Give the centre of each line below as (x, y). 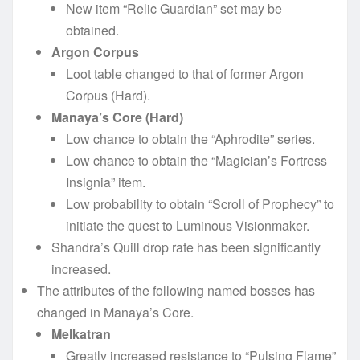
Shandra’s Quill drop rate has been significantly (186, 247)
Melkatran (81, 333)
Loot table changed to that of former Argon (185, 73)
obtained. (92, 30)
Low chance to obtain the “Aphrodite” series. (190, 138)
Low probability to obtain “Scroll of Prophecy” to (200, 203)
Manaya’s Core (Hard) (117, 117)
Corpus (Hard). (108, 95)
